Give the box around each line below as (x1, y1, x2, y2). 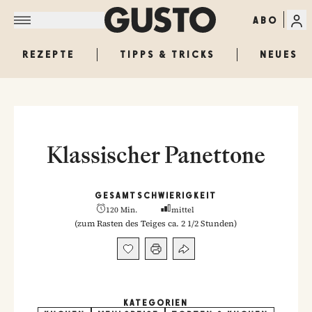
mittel (171, 205, 194, 215)
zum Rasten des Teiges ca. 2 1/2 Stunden (77, 218, 235, 229)
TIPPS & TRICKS (120, 49, 214, 60)
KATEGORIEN (123, 298, 189, 308)
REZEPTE (22, 49, 75, 60)
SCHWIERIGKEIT (137, 191, 217, 201)
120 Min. (106, 205, 138, 215)
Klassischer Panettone (47, 140, 265, 169)
